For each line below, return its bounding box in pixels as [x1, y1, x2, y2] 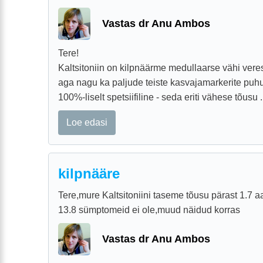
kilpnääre [58, 165, 120, 181]
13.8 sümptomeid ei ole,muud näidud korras [58, 204, 240, 215]
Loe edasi [66, 117, 108, 127]
